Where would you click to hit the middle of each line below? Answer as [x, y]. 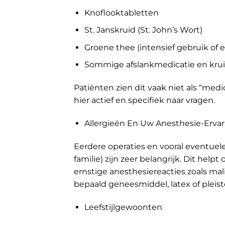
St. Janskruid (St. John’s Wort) [143, 30]
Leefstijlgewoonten [123, 207]
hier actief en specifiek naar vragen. [144, 100]
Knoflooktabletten [121, 13]
